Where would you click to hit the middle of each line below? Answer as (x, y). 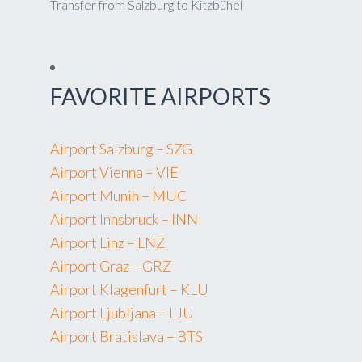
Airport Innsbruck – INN (124, 219)
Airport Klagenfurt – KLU (129, 289)
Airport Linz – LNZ (107, 242)
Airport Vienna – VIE (114, 172)
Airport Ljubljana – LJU (122, 313)
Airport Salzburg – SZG (121, 149)
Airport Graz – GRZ (111, 266)
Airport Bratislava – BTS (126, 336)
